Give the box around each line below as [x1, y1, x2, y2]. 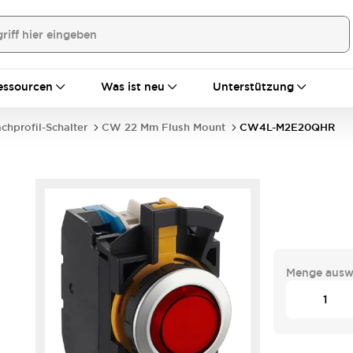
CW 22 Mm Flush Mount [102, 121, 225, 134]
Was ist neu [101, 80, 165, 94]
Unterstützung [213, 80, 294, 94]
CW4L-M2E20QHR [240, 121, 335, 134]
